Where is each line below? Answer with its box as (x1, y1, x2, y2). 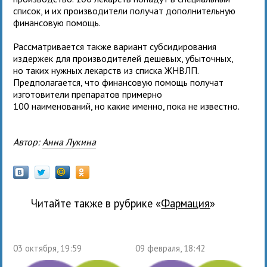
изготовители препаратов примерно (13, 88, 163, 100)
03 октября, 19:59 (13, 242, 82, 254)
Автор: (18, 135, 43, 148)
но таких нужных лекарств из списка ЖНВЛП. (13, 64, 199, 76)
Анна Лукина (42, 135, 97, 148)
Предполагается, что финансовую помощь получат (13, 76, 224, 88)
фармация (170, 195, 210, 210)
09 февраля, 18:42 (135, 242, 205, 254)
